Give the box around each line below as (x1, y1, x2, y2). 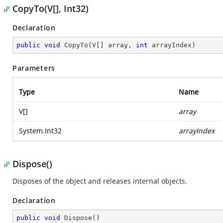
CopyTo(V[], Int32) (12, 2, 89, 14)
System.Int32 (19, 126, 62, 135)
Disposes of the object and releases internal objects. (12, 176, 187, 186)
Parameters (12, 63, 55, 73)
